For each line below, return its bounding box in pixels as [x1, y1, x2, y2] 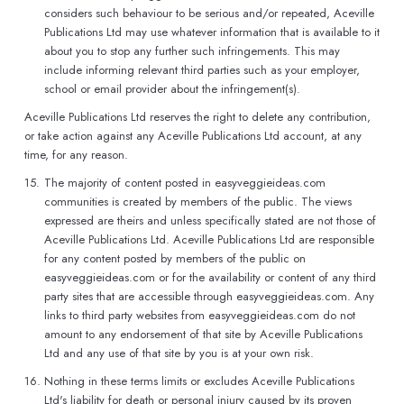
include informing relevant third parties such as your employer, [44, 61, 360, 78]
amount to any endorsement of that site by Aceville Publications [44, 326, 363, 343]
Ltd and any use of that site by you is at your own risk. [44, 344, 314, 362]
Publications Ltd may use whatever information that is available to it [44, 23, 380, 41]
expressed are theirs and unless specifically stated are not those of [44, 212, 376, 229]
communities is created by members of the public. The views [44, 193, 352, 210]
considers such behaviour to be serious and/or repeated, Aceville [44, 5, 374, 22]
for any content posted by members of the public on [44, 250, 306, 267]
